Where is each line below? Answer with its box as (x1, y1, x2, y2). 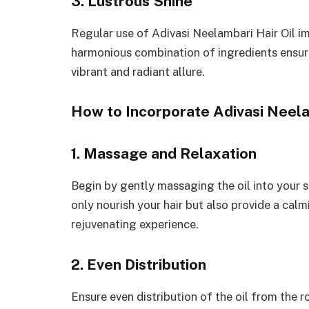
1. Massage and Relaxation (71, 145, 257, 163)
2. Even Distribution (71, 256, 206, 274)
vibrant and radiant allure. (71, 64, 205, 79)
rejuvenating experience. (71, 217, 199, 232)
